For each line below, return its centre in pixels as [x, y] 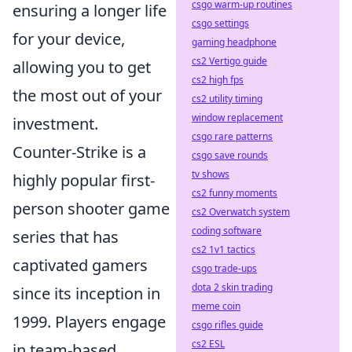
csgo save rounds [230, 155]
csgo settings [220, 23]
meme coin [216, 306]
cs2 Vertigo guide [229, 61]
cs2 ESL [208, 344]
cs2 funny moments [235, 193]
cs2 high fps [218, 80]
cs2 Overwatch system [241, 212]
